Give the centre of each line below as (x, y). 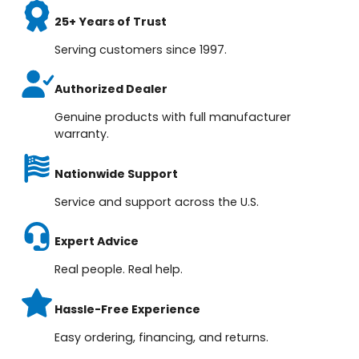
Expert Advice (97, 242)
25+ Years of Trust (111, 21)
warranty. (82, 134)
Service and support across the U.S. (157, 202)
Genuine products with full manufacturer (173, 117)
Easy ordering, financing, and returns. (162, 337)
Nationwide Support (117, 173)
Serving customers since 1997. (141, 49)
